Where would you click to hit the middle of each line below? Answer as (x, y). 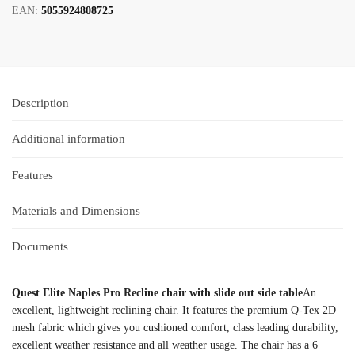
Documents (40, 247)
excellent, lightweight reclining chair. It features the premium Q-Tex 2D (174, 310)
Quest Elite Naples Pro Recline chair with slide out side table (157, 292)
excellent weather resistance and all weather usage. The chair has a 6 (165, 345)
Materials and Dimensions (76, 211)
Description (40, 103)
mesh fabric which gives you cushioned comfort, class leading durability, (175, 327)
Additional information (69, 139)
